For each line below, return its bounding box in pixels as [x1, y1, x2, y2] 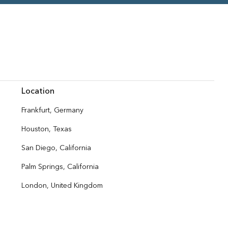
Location [21, 84, 54, 98]
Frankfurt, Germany [21, 104, 83, 117]
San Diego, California [21, 142, 91, 154]
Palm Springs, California [21, 161, 99, 173]
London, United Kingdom [21, 180, 103, 192]
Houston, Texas [21, 123, 72, 135]
